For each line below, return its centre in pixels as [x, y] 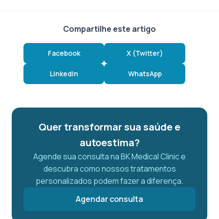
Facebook [64, 53]
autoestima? [109, 142]
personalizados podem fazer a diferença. [109, 181]
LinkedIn [64, 73]
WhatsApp [145, 73]
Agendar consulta [109, 199]
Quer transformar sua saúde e [109, 127]
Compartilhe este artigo [109, 29]
